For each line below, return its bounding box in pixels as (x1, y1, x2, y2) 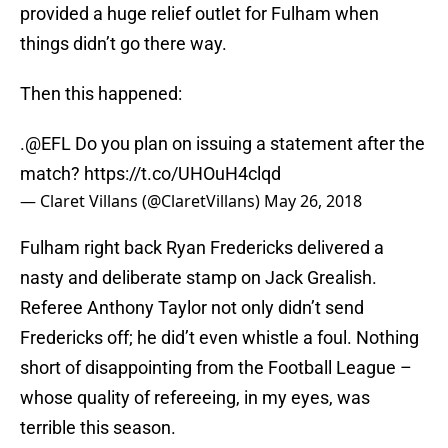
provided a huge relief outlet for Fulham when (20, 3, 379, 25)
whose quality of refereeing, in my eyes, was (20, 387, 370, 409)
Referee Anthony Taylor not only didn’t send (20, 297, 364, 319)
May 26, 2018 (264, 190, 362, 213)
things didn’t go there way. (20, 33, 227, 55)
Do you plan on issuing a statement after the (71, 133, 425, 155)
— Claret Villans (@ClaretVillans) (20, 190, 264, 213)
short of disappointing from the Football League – (20, 357, 412, 379)
